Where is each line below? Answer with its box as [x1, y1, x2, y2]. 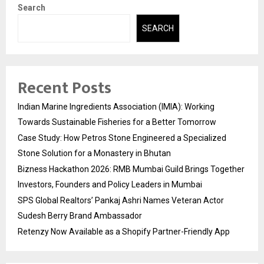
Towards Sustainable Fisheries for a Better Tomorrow [18, 117, 216, 127]
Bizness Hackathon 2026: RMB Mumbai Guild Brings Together [18, 164, 245, 174]
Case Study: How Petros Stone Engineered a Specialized [18, 133, 226, 143]
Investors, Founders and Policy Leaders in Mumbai [18, 180, 202, 190]
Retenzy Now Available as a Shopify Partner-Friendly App [18, 227, 230, 237]
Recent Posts [18, 74, 111, 103]
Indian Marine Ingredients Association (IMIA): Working [18, 102, 214, 112]
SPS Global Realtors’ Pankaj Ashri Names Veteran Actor [18, 196, 224, 206]
